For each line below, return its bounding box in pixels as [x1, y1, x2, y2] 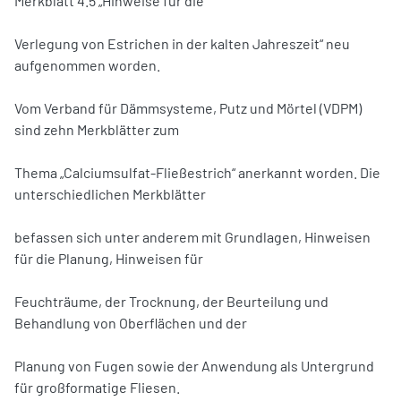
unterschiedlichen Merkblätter [14, 184, 206, 202]
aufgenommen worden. [14, 55, 160, 73]
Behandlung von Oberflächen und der [14, 313, 247, 331]
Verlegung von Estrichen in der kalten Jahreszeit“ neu [14, 34, 350, 52]
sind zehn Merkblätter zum [14, 120, 179, 138]
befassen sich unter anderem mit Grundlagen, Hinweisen [14, 227, 371, 245]
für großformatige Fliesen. [14, 378, 180, 396]
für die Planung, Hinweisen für [14, 249, 203, 267]
